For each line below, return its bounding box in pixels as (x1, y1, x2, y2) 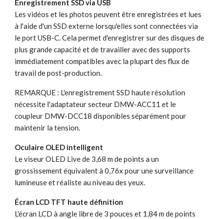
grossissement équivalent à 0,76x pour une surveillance (15, 166, 194, 175)
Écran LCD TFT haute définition (15, 197, 123, 206)
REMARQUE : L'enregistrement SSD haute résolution (15, 88, 185, 97)
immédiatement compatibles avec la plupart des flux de (15, 56, 189, 66)
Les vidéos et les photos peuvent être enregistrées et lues (15, 9, 201, 19)
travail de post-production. (15, 68, 102, 77)
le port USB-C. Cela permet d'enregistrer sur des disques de (15, 33, 204, 42)
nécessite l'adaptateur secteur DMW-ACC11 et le (15, 99, 176, 109)
